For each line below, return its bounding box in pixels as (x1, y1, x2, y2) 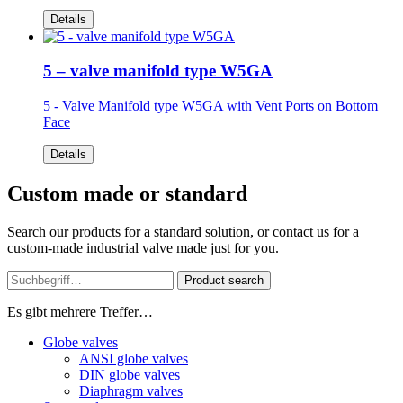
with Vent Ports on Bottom (227, 98, 378, 114)
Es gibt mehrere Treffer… (7, 304, 153, 319)
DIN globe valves (79, 367, 180, 382)
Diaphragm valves (79, 383, 183, 399)
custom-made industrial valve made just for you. (7, 240, 279, 255)
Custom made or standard (7, 182, 247, 206)
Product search (184, 273, 264, 287)
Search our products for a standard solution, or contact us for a (7, 224, 359, 239)
